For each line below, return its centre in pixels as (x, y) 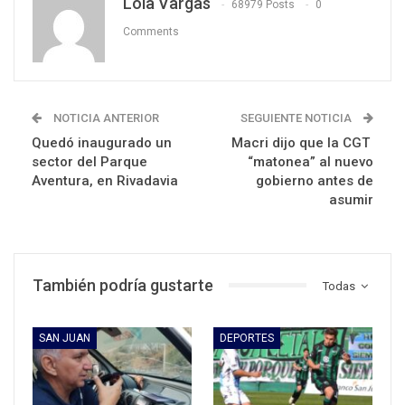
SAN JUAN (65, 339)
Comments (151, 31)
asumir (351, 199)
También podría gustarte (123, 285)
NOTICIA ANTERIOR (105, 118)
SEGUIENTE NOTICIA (297, 118)
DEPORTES (247, 339)
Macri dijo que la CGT (302, 142)
